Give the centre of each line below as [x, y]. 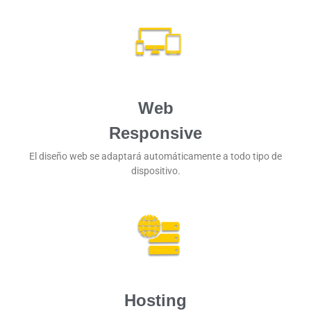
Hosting [155, 300]
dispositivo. [155, 171]
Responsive [155, 133]
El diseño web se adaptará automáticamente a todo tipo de [155, 157]
